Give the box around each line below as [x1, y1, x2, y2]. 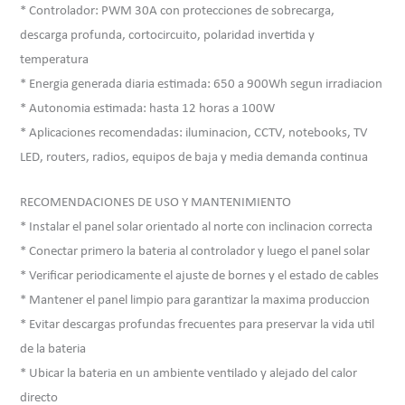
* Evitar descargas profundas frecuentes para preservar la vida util [20, 318, 375, 333]
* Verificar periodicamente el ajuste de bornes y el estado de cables [20, 269, 380, 284]
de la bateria [20, 343, 87, 357]
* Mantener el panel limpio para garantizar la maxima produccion [20, 294, 371, 308]
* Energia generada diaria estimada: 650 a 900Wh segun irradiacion [20, 78, 383, 92]
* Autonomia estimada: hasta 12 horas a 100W [20, 102, 276, 117]
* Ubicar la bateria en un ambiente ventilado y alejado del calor [20, 367, 358, 381]
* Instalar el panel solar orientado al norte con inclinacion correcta [20, 221, 373, 235]
